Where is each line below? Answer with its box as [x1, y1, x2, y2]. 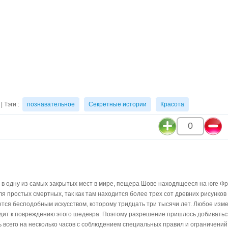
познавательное [27, 101, 75, 108]
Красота [160, 101, 184, 108]
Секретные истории [89, 101, 147, 108]
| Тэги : [1, 101, 21, 108]
